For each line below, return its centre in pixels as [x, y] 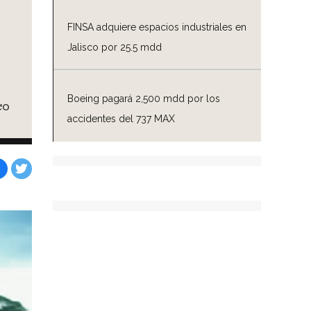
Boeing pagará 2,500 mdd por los [144, 98]
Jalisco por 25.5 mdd [115, 47]
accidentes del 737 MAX [121, 118]
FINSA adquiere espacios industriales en [157, 27]
